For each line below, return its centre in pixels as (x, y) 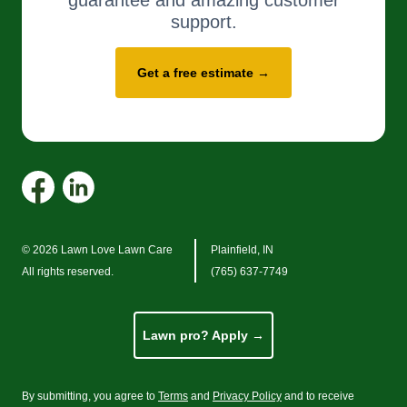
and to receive (318, 397)
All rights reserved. (68, 272)
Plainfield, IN (242, 250)
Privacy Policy (247, 397)
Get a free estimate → (203, 73)
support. (203, 22)
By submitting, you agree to (90, 397)
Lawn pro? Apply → (203, 336)
